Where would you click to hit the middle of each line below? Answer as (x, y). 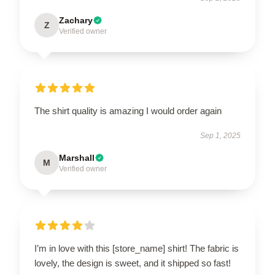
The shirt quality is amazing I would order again (128, 111)
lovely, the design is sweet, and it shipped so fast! (133, 263)
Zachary (76, 20)
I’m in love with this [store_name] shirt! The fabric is (137, 248)
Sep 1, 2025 (220, 136)
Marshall (77, 158)
